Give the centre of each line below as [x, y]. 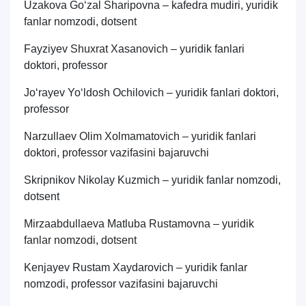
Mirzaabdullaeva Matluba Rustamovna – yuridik [139, 224]
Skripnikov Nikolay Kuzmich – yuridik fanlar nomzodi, [152, 180]
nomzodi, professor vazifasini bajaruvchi [121, 284]
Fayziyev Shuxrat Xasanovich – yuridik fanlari [134, 49]
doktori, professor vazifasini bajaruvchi [116, 153]
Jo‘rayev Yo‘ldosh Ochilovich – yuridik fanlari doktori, [151, 93]
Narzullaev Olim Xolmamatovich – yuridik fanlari [140, 136]
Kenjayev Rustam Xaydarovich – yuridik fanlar [136, 267]
